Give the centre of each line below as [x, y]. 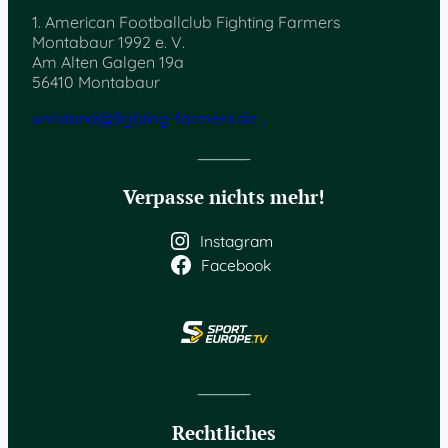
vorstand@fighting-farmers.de [144, 118]
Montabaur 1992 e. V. [108, 42]
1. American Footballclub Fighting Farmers [186, 22]
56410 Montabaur [96, 82]
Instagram [236, 241]
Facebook [236, 265]
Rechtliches [224, 433]
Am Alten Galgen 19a [108, 62]
